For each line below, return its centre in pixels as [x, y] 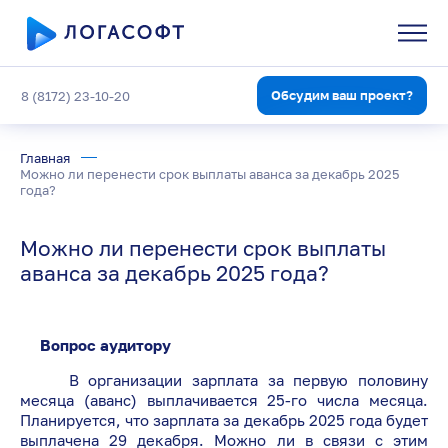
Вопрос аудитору [95, 345]
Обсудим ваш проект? [341, 94]
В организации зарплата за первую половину [224, 380]
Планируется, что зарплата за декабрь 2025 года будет [224, 420]
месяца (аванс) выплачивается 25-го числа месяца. [224, 400]
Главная [45, 157]
